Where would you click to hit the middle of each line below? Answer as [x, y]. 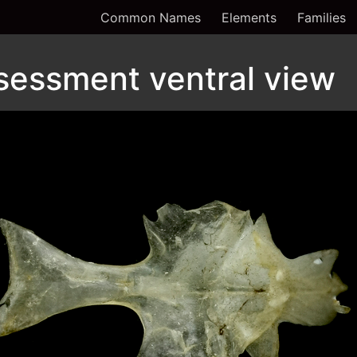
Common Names [151, 17]
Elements [249, 17]
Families [322, 17]
